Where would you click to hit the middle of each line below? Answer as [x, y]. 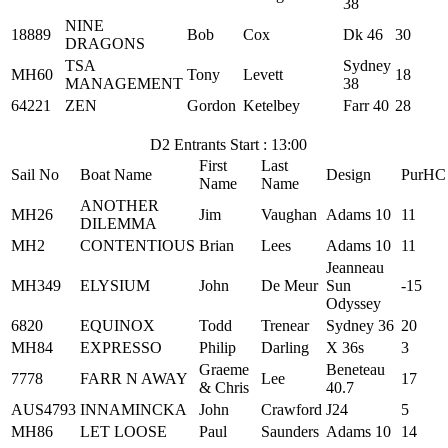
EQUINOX [117, 325]
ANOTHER [119, 205]
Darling [285, 347]
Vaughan [289, 214]
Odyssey [353, 303]
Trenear [285, 325]
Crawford [291, 409]
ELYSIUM [115, 285]
